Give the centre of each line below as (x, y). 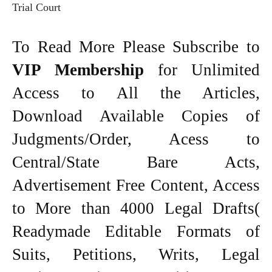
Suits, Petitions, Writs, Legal (136, 254)
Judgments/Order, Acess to (136, 139)
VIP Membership (85, 70)
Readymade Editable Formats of (136, 231)
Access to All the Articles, (136, 93)
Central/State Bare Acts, (136, 162)
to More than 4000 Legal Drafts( (136, 208)
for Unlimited (209, 70)
